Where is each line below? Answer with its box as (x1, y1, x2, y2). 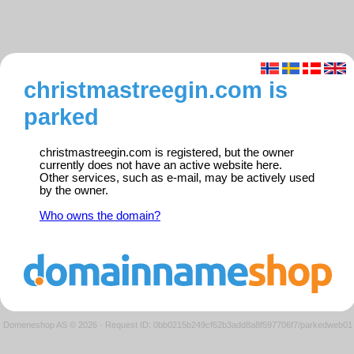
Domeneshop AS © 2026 (3, 319, 97, 330)
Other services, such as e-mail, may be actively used (40, 171, 314, 185)
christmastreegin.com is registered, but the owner (40, 146, 294, 160)
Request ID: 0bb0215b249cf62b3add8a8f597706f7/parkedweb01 (105, 319, 352, 330)
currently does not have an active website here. (40, 159, 282, 172)
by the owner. (40, 184, 108, 198)
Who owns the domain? (40, 209, 160, 223)
